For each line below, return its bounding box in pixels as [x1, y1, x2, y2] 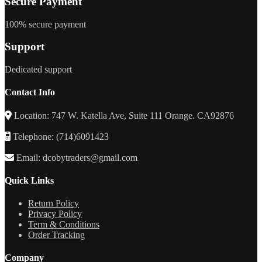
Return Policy [28, 198, 79, 209]
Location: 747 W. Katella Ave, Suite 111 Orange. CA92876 [12, 110, 234, 120]
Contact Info [5, 87, 55, 98]
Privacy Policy [28, 209, 82, 219]
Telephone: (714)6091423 [11, 131, 109, 142]
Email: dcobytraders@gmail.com [14, 152, 137, 163]
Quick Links [5, 175, 54, 185]
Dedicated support [5, 64, 72, 74]
